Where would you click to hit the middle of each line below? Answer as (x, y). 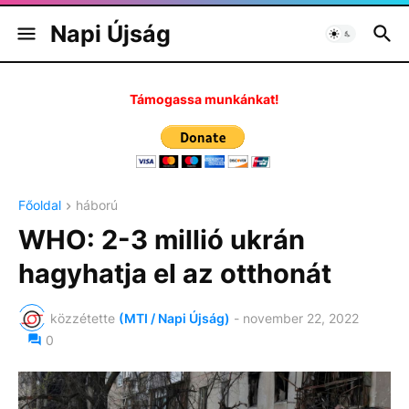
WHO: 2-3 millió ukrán (162, 240)
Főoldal (40, 205)
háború (97, 205)
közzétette (83, 318)
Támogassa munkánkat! (204, 99)
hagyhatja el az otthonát (175, 274)
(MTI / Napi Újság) (174, 318)
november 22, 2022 (301, 318)
